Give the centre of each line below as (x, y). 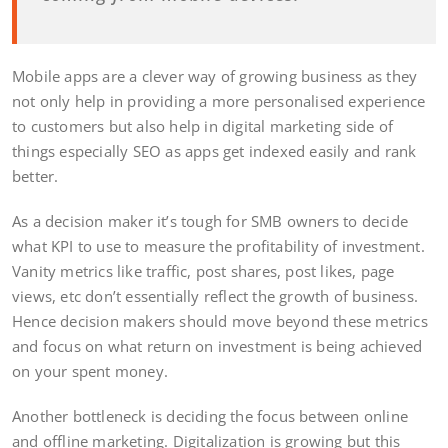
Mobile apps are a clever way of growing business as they (215, 75)
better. (35, 175)
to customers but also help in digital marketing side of (203, 125)
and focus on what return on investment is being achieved (217, 345)
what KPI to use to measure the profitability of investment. (218, 245)
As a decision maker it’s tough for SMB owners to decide (210, 220)
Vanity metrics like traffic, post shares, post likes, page (203, 270)
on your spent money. (90, 370)
